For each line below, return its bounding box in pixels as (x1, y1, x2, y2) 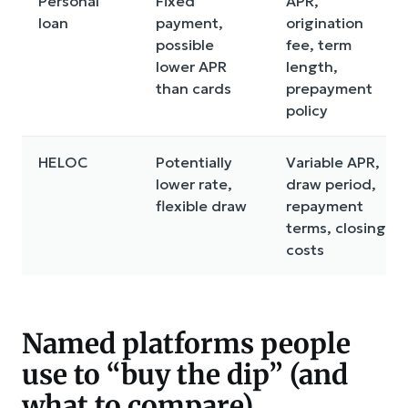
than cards (156, 78, 231, 97)
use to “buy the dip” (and (22, 356, 348, 392)
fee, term (286, 35, 352, 54)
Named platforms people (22, 325, 351, 361)
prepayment (286, 78, 372, 97)
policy (286, 100, 328, 119)
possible (156, 35, 214, 54)
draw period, (286, 174, 376, 193)
